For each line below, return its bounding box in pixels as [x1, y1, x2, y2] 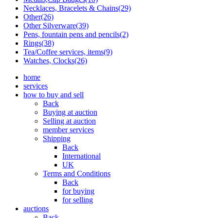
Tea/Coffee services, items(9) [23, 48, 112, 56]
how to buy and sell [23, 91, 84, 99]
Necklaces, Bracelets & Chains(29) [23, 4, 131, 13]
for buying [62, 187, 94, 196]
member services [43, 126, 94, 134]
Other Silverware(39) [23, 21, 89, 30]
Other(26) [23, 13, 54, 21]
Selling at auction [43, 117, 96, 126]
